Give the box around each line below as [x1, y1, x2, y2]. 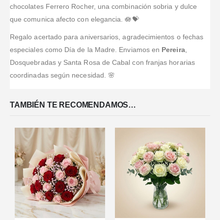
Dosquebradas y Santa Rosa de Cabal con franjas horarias [10, 58, 195, 66]
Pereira [162, 45, 185, 54]
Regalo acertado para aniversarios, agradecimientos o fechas [10, 32, 204, 41]
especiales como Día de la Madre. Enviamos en [10, 45, 162, 54]
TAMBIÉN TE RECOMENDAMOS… [10, 100, 137, 109]
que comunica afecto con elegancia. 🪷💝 [10, 15, 139, 23]
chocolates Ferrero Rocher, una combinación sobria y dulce [10, 2, 197, 10]
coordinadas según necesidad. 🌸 [10, 71, 115, 79]
